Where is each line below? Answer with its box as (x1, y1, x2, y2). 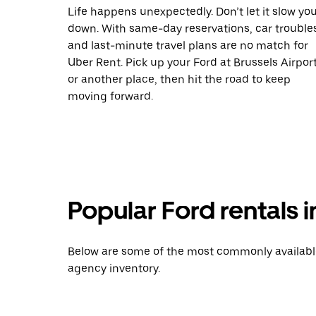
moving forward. (68, 90, 153, 103)
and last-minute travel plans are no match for (68, 39, 308, 52)
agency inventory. (68, 262, 160, 275)
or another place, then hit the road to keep (68, 73, 291, 86)
